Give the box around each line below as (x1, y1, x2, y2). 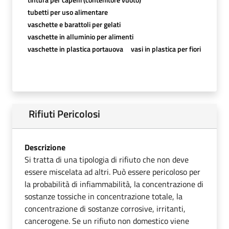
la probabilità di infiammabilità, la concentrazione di (25, 177, 203, 190)
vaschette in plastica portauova (27, 43, 123, 54)
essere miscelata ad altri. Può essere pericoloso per (25, 165, 200, 178)
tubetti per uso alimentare (27, 6, 108, 17)
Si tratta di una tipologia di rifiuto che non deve (25, 153, 189, 166)
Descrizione (25, 141, 65, 153)
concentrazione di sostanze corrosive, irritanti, (25, 202, 186, 215)
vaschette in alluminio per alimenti (27, 31, 133, 42)
